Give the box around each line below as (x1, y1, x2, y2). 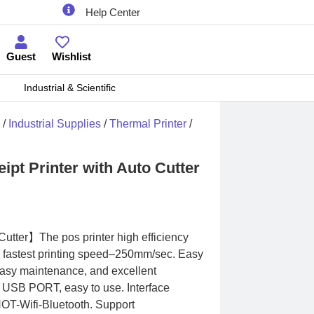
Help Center (86, 6, 141, 18)
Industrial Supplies (8, 118, 101, 130)
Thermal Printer (109, 118, 186, 130)
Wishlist (51, 50, 91, 62)
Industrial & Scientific (23, 82, 116, 93)
